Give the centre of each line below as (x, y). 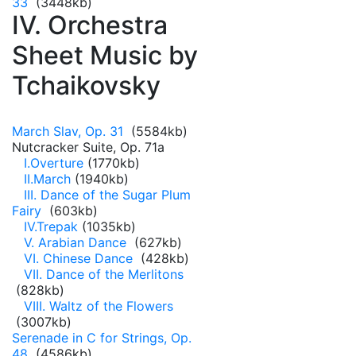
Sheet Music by (105, 55)
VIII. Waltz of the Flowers (99, 306)
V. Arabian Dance (77, 242)
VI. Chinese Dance (80, 258)
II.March (47, 179)
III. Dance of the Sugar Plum (107, 195)
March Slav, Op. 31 (70, 131)
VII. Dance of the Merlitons (104, 274)
